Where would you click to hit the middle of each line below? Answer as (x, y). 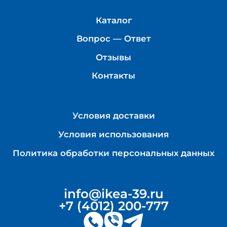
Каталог (113, 20)
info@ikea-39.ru (113, 194)
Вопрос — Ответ (113, 39)
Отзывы (113, 57)
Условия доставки (113, 116)
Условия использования (113, 134)
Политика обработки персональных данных (113, 153)
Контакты (113, 76)
